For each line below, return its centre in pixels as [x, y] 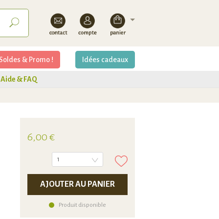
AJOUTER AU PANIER [77, 184]
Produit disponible [82, 205]
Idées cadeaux [105, 60]
